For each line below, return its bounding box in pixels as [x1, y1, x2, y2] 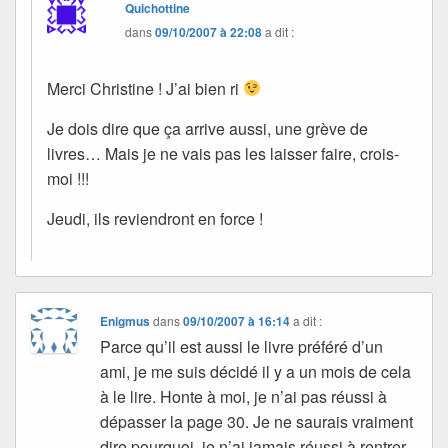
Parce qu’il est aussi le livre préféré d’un [100, 334, 384, 358]
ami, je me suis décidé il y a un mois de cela [100, 359, 412, 383]
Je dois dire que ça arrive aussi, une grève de [47, 116, 368, 140]
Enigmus [100, 311, 151, 330]
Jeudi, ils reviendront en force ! [47, 206, 263, 230]
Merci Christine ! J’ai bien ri [47, 76, 243, 100]
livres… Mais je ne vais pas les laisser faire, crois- [47, 141, 399, 165]
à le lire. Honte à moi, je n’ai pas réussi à [100, 384, 388, 408]
